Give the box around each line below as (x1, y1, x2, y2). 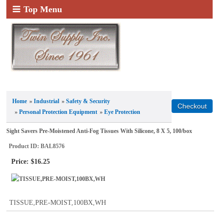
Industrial (34, 97, 60, 105)
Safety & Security (66, 97, 110, 105)
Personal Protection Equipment (19, 108, 98, 115)
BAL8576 (41, 142, 65, 150)
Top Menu (23, 4, 63, 14)
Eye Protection (104, 108, 141, 115)
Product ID (9, 142, 38, 150)
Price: (11, 157, 29, 165)
